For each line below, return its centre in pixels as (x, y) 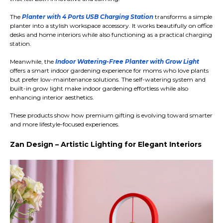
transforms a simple (183, 17)
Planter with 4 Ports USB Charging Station (88, 17)
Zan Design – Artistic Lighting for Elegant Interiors (106, 145)
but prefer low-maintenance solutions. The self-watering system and (108, 80)
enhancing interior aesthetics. (52, 98)
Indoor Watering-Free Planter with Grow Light (127, 62)
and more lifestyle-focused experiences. (65, 124)
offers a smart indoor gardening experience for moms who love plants (109, 71)
